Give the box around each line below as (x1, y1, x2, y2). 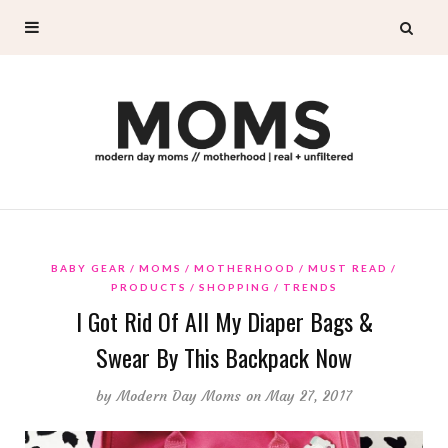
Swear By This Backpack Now (96, 338, 352, 375)
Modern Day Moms (116, 386, 242, 405)
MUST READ (308, 261, 388, 274)
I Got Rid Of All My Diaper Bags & (75, 302, 373, 339)
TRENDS (282, 280, 338, 293)
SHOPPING (198, 280, 271, 293)
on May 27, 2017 (245, 386, 353, 405)
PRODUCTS (110, 280, 187, 293)
